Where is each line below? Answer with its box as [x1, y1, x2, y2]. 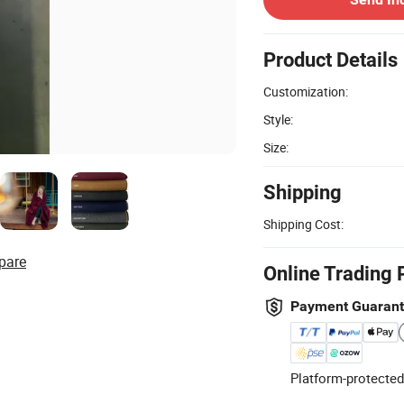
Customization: [263, 82, 348, 100]
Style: [263, 110, 293, 128]
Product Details [263, 48, 398, 71]
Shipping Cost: [263, 215, 344, 233]
